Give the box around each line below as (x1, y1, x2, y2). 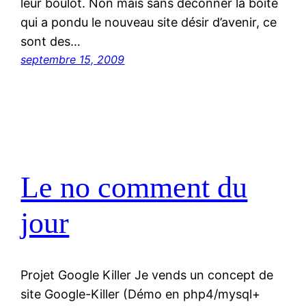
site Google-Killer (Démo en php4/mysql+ (20, 287, 261, 302)
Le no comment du (20, 170, 248, 204)
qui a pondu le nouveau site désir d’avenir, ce (20, 15, 277, 30)
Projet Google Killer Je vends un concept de (20, 268, 274, 283)
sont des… (20, 34, 81, 49)
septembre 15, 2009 (20, 53, 125, 67)
